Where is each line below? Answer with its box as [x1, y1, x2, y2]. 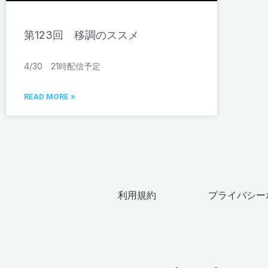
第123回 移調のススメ [24, 29, 139, 42]
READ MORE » [24, 92, 75, 102]
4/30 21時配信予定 [24, 61, 100, 72]
